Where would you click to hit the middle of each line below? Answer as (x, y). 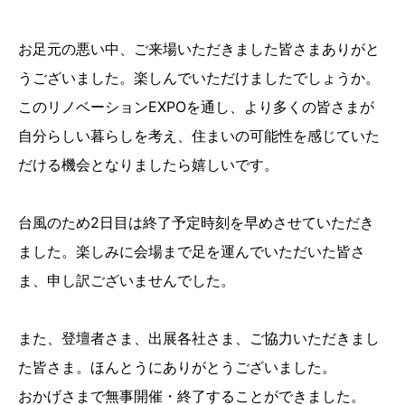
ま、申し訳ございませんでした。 (127, 280)
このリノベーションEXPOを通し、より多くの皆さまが (196, 106)
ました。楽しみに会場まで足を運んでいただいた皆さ (192, 251)
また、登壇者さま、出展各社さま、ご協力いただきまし (199, 338)
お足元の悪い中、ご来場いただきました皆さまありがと (199, 48)
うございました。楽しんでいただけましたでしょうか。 (199, 77)
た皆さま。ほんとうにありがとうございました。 (177, 367)
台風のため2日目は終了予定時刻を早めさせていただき (196, 222)
